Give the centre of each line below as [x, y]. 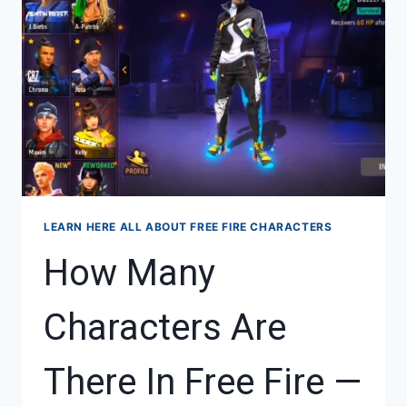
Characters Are [165, 327]
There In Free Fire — [203, 382]
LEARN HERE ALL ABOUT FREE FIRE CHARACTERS [188, 226]
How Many [129, 273]
